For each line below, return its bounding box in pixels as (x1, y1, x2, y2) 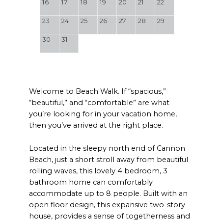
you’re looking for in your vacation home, (29, 110, 177, 119)
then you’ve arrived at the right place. (29, 121, 164, 130)
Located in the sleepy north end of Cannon (29, 143, 186, 153)
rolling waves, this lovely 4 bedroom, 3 (29, 166, 168, 175)
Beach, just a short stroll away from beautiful (29, 155, 189, 164)
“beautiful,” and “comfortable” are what (29, 98, 170, 108)
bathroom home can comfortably (29, 177, 153, 187)
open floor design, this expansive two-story (29, 200, 186, 209)
